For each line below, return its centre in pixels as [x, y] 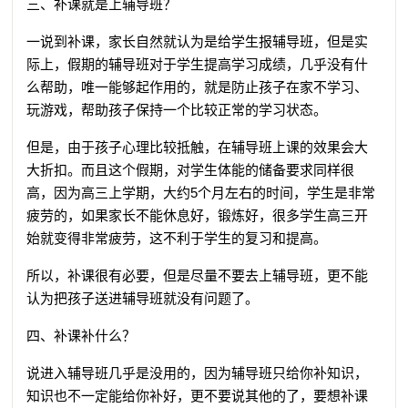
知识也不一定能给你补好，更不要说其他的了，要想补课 [198, 395]
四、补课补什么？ [82, 335]
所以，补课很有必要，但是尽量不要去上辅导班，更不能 [198, 275]
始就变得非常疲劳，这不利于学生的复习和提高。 [177, 238]
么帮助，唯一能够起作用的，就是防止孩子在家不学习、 [198, 87]
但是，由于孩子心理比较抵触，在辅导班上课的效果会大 [198, 147]
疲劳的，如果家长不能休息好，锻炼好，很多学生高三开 [198, 215]
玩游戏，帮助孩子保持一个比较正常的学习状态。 [177, 109]
